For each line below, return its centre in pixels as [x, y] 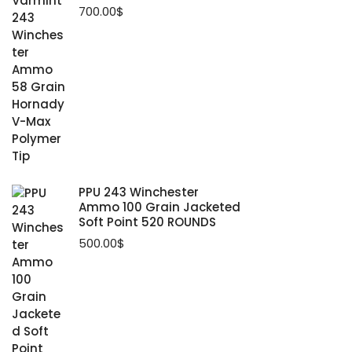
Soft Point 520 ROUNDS [147, 222]
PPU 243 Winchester [139, 192]
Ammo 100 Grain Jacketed [159, 207]
